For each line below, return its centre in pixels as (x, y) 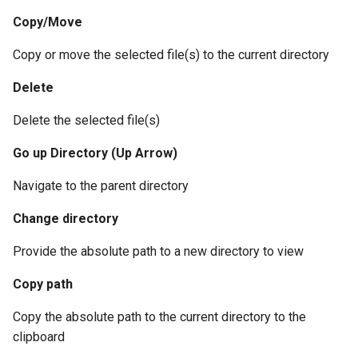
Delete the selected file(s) (86, 120)
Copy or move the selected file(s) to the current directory (171, 55)
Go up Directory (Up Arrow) (95, 153)
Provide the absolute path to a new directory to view (158, 251)
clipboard (39, 337)
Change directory (66, 219)
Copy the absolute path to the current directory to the (159, 317)
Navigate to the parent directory (101, 186)
